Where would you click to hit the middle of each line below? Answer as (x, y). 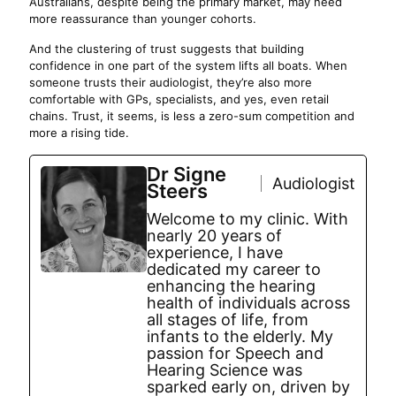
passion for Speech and (235, 353)
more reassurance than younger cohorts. (143, 19)
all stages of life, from (228, 320)
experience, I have (215, 252)
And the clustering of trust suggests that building (167, 49)
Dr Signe (187, 174)
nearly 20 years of (214, 236)
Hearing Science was (225, 370)
